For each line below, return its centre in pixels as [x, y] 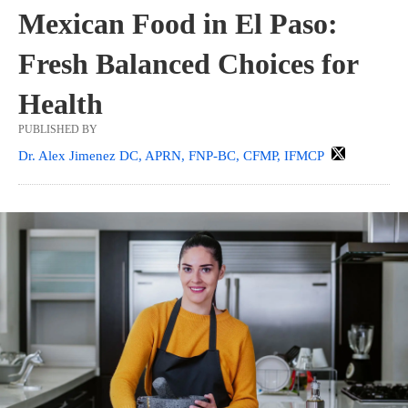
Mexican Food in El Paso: [178, 24]
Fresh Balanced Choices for [188, 64]
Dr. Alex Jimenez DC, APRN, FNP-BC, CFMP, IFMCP [171, 156]
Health [61, 104]
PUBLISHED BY [58, 130]
